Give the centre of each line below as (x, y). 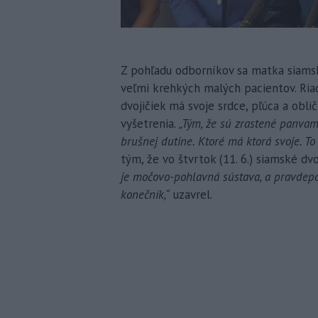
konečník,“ (145, 194)
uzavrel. (191, 194)
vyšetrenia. (150, 123)
